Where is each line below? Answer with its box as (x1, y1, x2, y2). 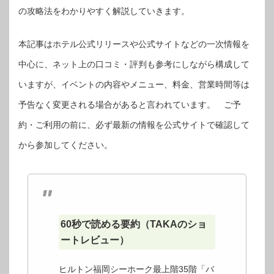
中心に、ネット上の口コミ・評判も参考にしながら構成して (18, 59, 250, 69)
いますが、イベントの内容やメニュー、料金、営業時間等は (18, 79, 250, 89)
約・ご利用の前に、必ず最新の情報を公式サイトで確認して (18, 119, 250, 130)
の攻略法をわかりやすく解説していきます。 (18, 6, 190, 16)
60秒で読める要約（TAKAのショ (60, 218, 207, 230)
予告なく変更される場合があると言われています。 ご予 (18, 99, 241, 109)
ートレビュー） (60, 234, 129, 246)
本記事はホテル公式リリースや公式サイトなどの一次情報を (18, 39, 250, 49)
